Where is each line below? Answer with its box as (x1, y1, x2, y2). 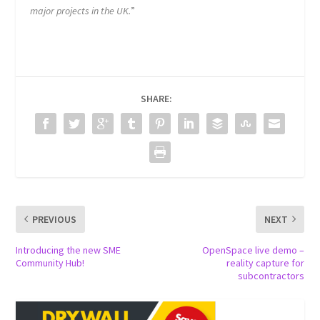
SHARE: (141, 91, 172, 105)
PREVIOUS (32, 212, 77, 226)
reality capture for (226, 256, 304, 269)
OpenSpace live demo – (201, 243, 304, 256)
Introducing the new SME (16, 243, 121, 256)
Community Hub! (16, 256, 85, 269)
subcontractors (237, 269, 304, 282)
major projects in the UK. (30, 4, 131, 17)
